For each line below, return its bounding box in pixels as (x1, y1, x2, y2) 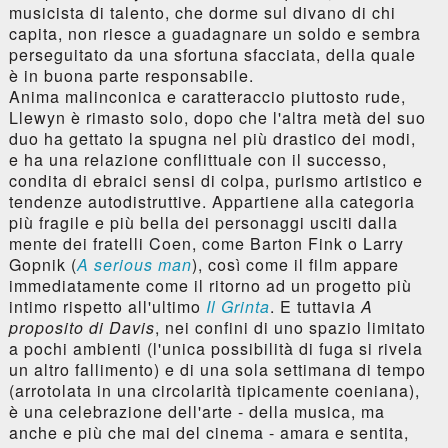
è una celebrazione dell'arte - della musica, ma (8, 400, 385, 424)
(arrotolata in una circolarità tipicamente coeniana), (8, 379, 420, 403)
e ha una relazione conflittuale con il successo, (8, 148, 387, 172)
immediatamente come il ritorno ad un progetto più (8, 274, 412, 298)
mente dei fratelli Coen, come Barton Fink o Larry (8, 232, 404, 256)
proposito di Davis (8, 316, 155, 340)
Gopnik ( (8, 253, 77, 277)
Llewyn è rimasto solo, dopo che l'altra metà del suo (8, 106, 426, 130)
